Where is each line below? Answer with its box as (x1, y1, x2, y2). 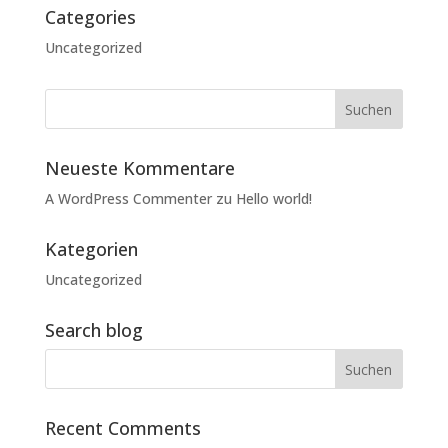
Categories (44, 5, 136, 30)
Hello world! (235, 189, 312, 209)
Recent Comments (44, 416, 201, 441)
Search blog (44, 318, 143, 343)
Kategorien (44, 237, 138, 262)
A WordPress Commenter (44, 189, 212, 209)
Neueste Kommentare (44, 156, 235, 181)
